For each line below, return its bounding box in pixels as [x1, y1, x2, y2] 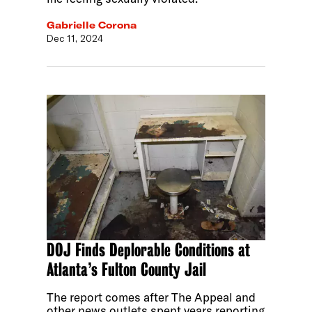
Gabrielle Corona [47, 18, 137, 31]
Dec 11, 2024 [47, 31, 104, 45]
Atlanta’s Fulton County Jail [47, 258, 207, 280]
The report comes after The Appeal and [47, 289, 256, 304]
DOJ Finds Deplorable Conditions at [47, 239, 251, 260]
